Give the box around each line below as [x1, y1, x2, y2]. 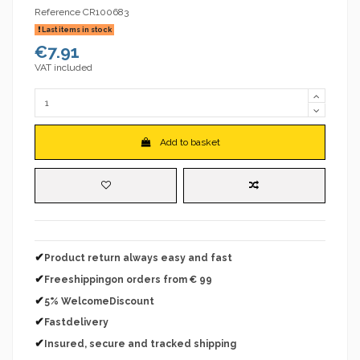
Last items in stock [39, 25, 112, 34]
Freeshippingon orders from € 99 [44, 273, 212, 285]
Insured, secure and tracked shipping [44, 337, 236, 350]
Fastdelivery [44, 317, 108, 329]
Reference [35, 6, 80, 18]
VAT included [35, 61, 92, 73]
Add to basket [159, 137, 220, 149]
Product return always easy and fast [44, 252, 232, 264]
